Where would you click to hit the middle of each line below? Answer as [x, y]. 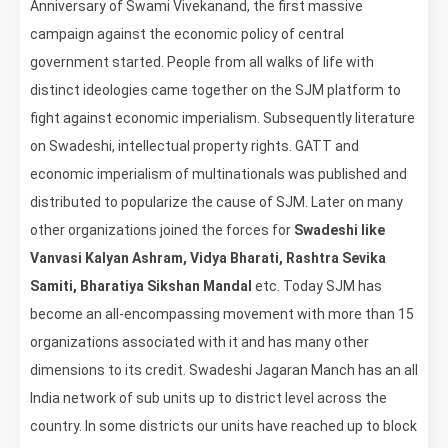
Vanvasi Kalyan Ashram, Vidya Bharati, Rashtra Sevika [208, 257]
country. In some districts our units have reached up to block [223, 425]
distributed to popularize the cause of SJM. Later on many [216, 201]
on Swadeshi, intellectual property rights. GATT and [194, 145]
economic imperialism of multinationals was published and [218, 173]
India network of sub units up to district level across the [208, 397]
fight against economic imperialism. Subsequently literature [222, 117]
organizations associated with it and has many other [199, 341]
